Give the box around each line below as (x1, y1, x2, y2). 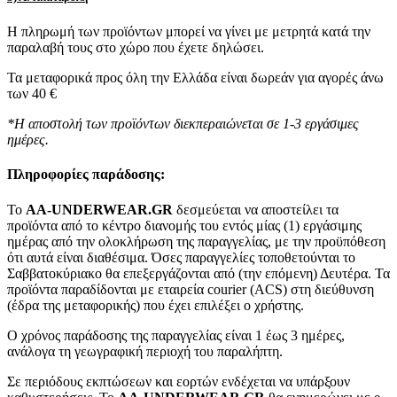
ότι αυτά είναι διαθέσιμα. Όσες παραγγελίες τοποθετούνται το (7, 249, 355, 265)
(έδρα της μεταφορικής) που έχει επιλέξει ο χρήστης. (7, 297, 304, 313)
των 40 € (7, 86, 57, 102)
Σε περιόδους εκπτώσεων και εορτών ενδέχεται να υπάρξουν (7, 373, 350, 389)
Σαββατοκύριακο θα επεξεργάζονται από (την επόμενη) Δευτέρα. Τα (7, 265, 390, 281)
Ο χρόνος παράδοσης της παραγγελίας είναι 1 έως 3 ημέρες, (7, 327, 345, 343)
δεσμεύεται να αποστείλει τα (173, 201, 339, 217)
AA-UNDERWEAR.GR (26, 201, 173, 217)
